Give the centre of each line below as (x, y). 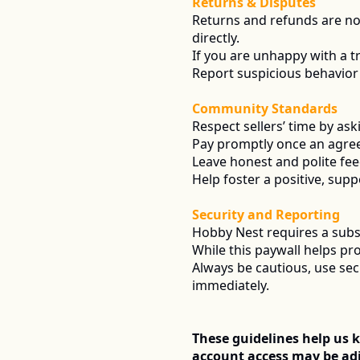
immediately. (231, 285)
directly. (216, 38)
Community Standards (265, 108)
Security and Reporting (266, 215)
